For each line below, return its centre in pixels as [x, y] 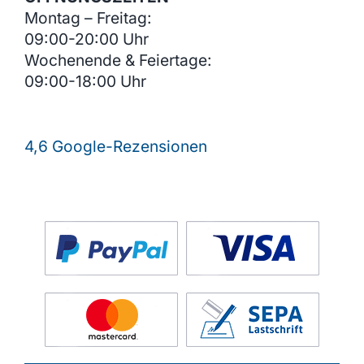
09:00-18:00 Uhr [85, 81]
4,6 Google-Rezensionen [115, 146]
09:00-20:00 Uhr [86, 39]
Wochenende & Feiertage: [118, 60]
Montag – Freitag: [88, 17]
